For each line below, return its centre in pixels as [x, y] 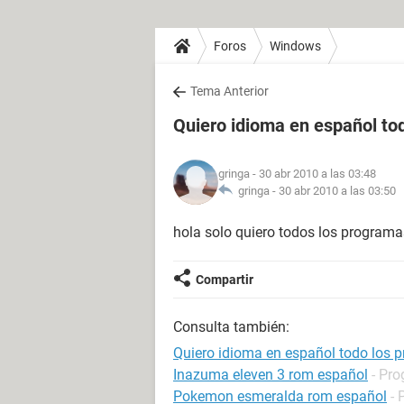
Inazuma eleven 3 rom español [271, 375]
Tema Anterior [230, 91]
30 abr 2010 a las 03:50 [337, 191]
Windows [295, 46]
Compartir [225, 280]
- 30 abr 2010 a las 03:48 [313, 174]
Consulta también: [231, 327]
